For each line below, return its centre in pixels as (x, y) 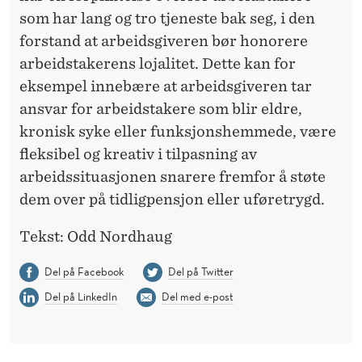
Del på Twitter (200, 271)
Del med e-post (197, 296)
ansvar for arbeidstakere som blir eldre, (161, 108)
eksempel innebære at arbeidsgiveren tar (166, 86)
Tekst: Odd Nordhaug (96, 236)
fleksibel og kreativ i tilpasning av (138, 154)
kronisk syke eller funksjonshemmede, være (178, 131)
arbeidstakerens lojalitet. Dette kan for (158, 63)
